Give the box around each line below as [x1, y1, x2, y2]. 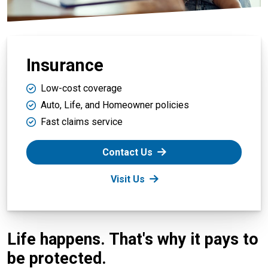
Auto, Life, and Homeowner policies [41, 99, 189, 111]
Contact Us [102, 147, 153, 159]
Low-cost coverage [41, 83, 122, 95]
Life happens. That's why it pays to [7, 230, 258, 249]
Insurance [26, 55, 103, 76]
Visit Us [110, 173, 145, 185]
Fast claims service [41, 116, 123, 128]
